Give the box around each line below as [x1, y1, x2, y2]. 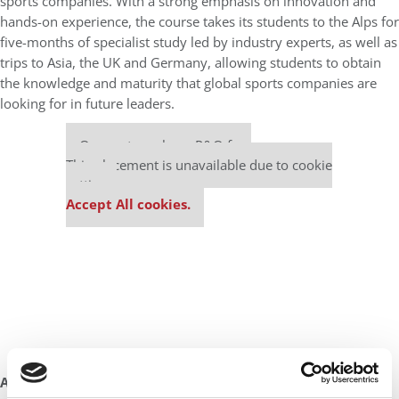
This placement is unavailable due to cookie [66, 155, 332, 175]
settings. [66, 175, 117, 194]
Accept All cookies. [66, 194, 191, 214]
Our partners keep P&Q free [79, 135, 251, 155]
